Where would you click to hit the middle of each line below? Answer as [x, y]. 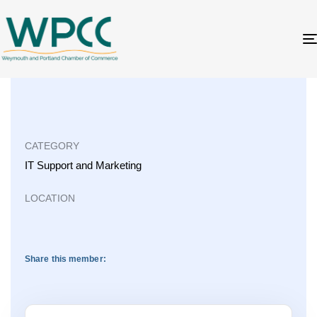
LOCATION [50, 198]
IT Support [49, 165]
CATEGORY [52, 145]
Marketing [119, 165]
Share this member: [65, 259]
